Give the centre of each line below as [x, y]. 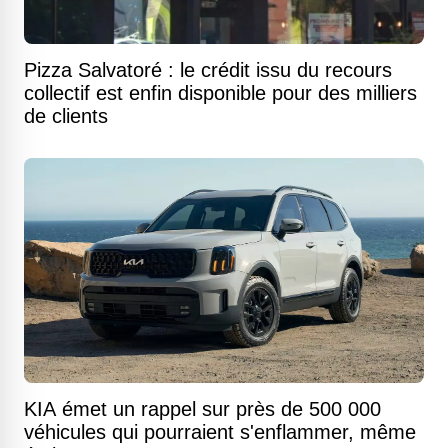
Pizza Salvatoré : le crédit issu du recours [208, 70]
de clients [66, 116]
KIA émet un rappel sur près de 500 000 [202, 409]
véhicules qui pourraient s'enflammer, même [220, 432]
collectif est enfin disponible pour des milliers [220, 93]
